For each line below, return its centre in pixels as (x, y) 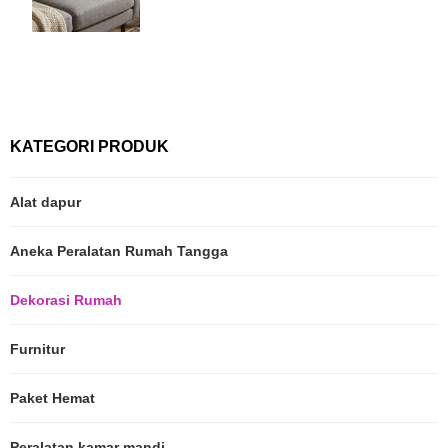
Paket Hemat (52, 398)
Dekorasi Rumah (66, 300)
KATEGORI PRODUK (89, 147)
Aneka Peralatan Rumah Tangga (119, 251)
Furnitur (37, 349)
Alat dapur (45, 202)
